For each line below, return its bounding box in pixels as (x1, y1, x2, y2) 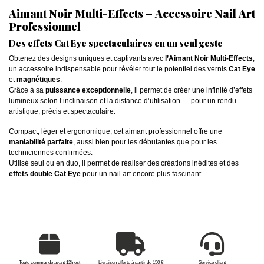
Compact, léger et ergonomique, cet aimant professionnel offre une (9, 127, 222, 136)
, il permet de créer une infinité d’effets (131, 85, 252, 94)
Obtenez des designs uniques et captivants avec (9, 54, 165, 62)
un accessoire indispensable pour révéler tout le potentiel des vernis (9, 64, 229, 73)
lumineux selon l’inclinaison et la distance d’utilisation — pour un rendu (9, 96, 236, 105)
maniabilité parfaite (9, 137, 73, 146)
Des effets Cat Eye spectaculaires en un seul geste (9, 37, 223, 49)
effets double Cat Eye (9, 169, 81, 178)
